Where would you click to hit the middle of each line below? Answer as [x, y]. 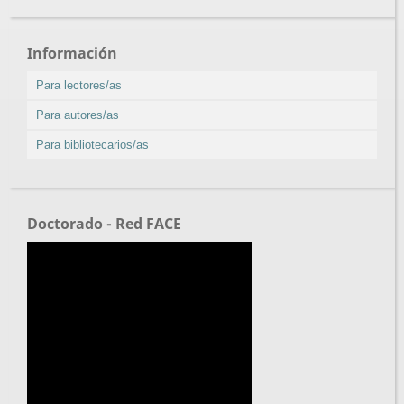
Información [72, 54]
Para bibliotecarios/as [92, 145]
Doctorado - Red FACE [104, 224]
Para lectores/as [79, 86]
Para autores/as [78, 115]
